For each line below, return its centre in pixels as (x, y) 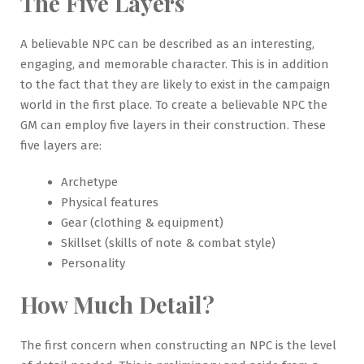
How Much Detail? (117, 304)
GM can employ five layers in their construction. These (173, 125)
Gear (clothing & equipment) (142, 222)
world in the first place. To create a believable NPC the (174, 104)
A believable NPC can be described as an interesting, (167, 43)
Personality (93, 263)
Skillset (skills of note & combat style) (168, 243)
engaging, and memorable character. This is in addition (175, 64)
